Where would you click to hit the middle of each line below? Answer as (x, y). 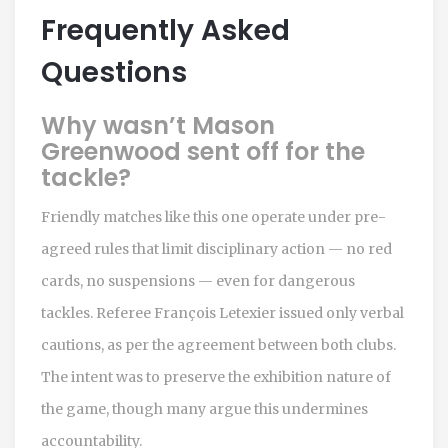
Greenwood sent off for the (203, 151)
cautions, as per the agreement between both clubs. (218, 344)
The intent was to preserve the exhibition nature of (216, 376)
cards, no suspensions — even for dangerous (198, 280)
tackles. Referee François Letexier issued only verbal (222, 312)
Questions (114, 72)
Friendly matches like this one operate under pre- (213, 216)
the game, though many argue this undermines (204, 408)
